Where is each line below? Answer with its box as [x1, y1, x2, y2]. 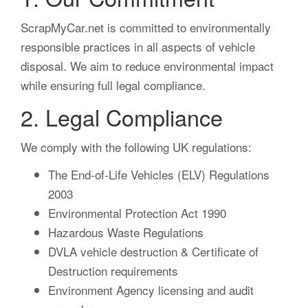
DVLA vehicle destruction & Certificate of [48, 243, 258, 261]
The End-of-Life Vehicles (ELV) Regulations [48, 166, 269, 184]
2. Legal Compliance [21, 101, 223, 133]
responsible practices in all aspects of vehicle [21, 38, 255, 56]
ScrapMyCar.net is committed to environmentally [21, 19, 271, 36]
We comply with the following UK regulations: [21, 138, 252, 156]
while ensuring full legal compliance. [21, 76, 206, 94]
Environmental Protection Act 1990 [48, 204, 226, 222]
